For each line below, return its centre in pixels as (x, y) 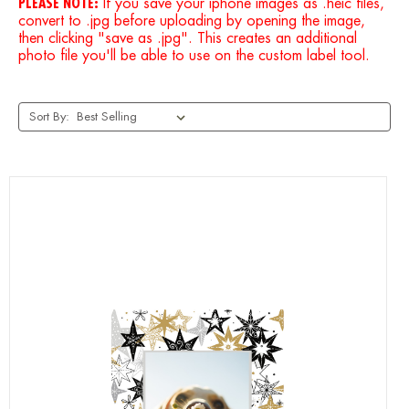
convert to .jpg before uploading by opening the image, (192, 21)
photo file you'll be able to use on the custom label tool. (194, 56)
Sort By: (49, 117)
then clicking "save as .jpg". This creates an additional (188, 39)
